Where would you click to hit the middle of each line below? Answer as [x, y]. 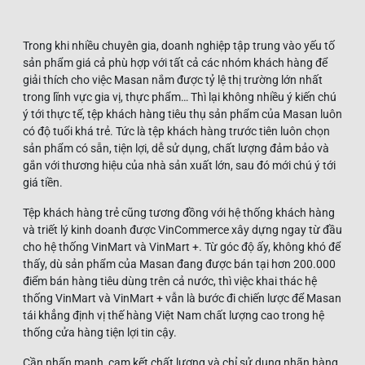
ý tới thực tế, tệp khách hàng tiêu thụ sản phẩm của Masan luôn [182, 114]
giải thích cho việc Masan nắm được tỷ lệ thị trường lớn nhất [173, 80]
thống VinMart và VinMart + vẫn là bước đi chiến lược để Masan [182, 299]
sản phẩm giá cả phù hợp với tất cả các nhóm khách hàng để [175, 63]
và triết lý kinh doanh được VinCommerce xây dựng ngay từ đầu [182, 230]
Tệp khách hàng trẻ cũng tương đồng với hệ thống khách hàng [179, 213]
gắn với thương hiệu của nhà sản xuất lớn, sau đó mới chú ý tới [179, 166]
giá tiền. [43, 183]
